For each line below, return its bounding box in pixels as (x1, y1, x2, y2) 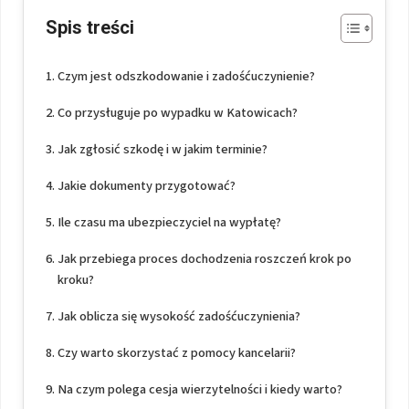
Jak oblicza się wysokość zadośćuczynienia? (57, 307, 300, 327)
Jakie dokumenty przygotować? (57, 176, 236, 196)
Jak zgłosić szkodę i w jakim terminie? (57, 140, 267, 160)
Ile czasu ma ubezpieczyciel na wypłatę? (57, 213, 281, 233)
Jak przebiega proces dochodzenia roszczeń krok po (57, 249, 351, 269)
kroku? (57, 270, 94, 290)
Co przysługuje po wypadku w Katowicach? (57, 103, 298, 123)
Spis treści (46, 16, 134, 38)
